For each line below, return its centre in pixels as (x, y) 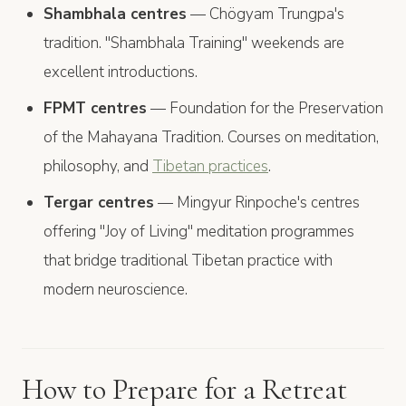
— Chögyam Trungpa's (266, 14)
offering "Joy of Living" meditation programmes (199, 231)
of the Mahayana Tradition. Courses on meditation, (211, 137)
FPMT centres (95, 108)
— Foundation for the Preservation (265, 108)
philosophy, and (98, 166)
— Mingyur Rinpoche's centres (257, 202)
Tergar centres (99, 202)
